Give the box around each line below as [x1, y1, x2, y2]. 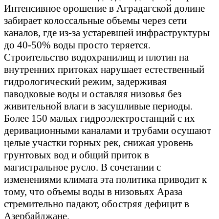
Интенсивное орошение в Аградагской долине [4, 2, 205, 15]
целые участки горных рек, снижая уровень [4, 137, 193, 149]
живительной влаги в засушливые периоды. [4, 100, 193, 112]
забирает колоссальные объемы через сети [4, 15, 187, 27]
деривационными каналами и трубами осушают [4, 125, 211, 137]
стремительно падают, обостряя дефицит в [4, 198, 189, 210]
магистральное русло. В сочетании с [4, 161, 161, 174]
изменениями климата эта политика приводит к [4, 174, 207, 186]
